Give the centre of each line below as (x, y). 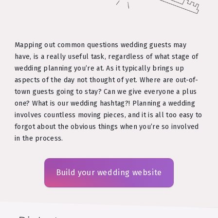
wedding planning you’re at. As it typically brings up (99, 68)
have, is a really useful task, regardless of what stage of (107, 56)
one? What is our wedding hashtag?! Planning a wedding (105, 103)
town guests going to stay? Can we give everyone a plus (106, 91)
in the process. (39, 138)
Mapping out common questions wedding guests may (101, 45)
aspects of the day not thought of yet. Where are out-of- (107, 80)
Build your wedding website (109, 172)
